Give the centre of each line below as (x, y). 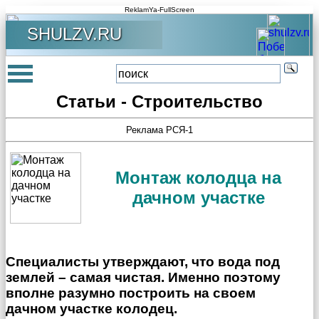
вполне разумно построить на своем (131, 293)
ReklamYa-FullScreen (159, 10)
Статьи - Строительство (159, 101)
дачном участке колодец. (91, 308)
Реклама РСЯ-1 (159, 130)
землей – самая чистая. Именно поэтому (143, 277)
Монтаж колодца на (198, 178)
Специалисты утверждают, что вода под (143, 261)
